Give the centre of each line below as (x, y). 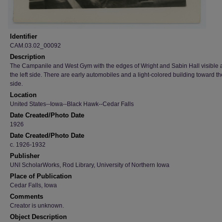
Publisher (25, 156)
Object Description (38, 217)
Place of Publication (41, 176)
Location (23, 95)
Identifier (24, 36)
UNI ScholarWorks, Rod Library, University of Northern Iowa (90, 165)
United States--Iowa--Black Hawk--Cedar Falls (72, 104)
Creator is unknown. (37, 206)
